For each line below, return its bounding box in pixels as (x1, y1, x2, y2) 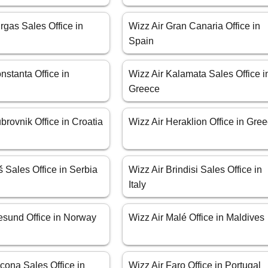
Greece (129, 84, 160, 95)
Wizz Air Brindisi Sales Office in (129, 165, 263, 175)
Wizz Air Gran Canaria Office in (129, 21, 261, 32)
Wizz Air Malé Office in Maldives (129, 212, 265, 223)
